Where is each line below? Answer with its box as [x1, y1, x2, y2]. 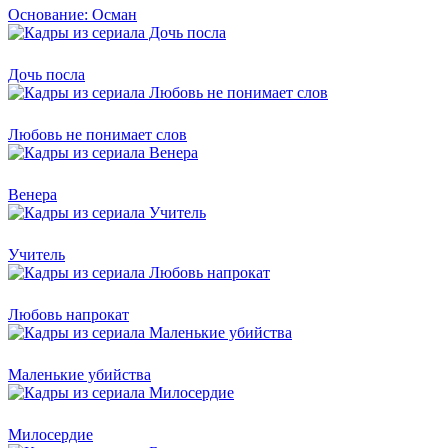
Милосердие [8, 425, 93, 443]
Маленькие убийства [8, 365, 151, 383]
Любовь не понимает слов [8, 125, 187, 143]
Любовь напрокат [8, 305, 129, 323]
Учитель [8, 245, 65, 263]
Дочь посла [8, 65, 85, 83]
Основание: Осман [8, 5, 137, 23]
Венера [8, 185, 57, 203]
